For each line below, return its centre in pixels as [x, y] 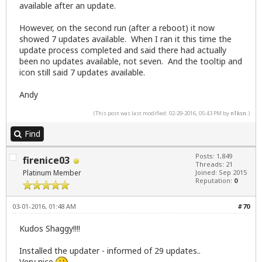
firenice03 [46, 161]
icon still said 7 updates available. [82, 73]
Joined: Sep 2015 [221, 173]
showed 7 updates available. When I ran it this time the [125, 39]
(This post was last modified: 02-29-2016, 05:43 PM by [162, 113]
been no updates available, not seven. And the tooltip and [131, 61]
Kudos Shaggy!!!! [50, 229]
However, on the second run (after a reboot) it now [117, 28]
